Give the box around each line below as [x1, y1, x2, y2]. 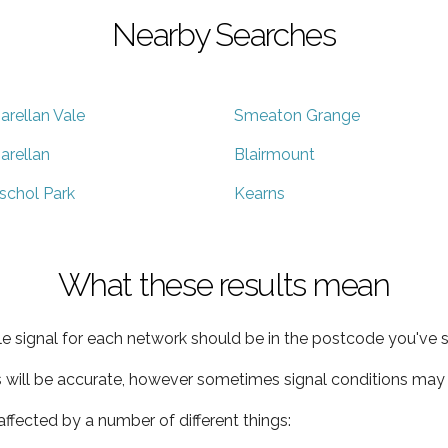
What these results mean [58, 265, 390, 303]
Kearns [234, 183, 285, 203]
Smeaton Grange [234, 105, 360, 125]
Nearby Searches [112, 15, 336, 53]
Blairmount [234, 144, 315, 164]
